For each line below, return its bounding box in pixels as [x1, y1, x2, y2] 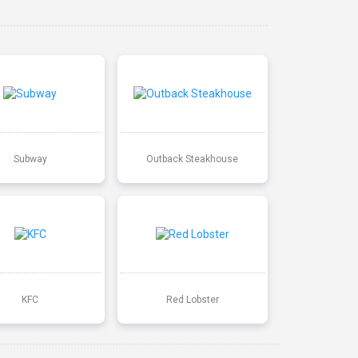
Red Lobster [165, 293, 219, 305]
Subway [13, 153, 47, 165]
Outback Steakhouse [146, 153, 239, 165]
